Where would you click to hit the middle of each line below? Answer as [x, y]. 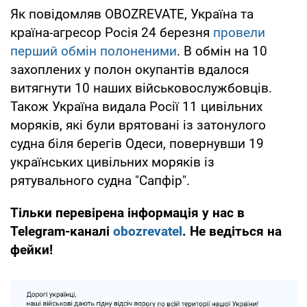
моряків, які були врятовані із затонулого [138, 125]
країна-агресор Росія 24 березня [112, 32]
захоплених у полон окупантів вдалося [130, 69]
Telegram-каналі [62, 231]
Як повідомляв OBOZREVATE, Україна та [132, 14]
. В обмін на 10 [222, 51]
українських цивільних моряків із [112, 162]
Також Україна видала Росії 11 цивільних [136, 106]
